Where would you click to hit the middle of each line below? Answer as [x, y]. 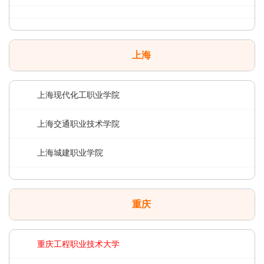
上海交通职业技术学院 [78, 124]
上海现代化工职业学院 [78, 95]
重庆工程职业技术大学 [78, 244]
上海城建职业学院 [70, 153]
